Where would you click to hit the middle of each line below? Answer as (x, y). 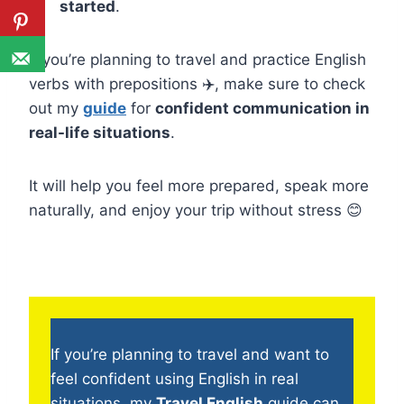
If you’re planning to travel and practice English (197, 60)
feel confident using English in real (174, 379)
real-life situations (100, 133)
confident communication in (262, 109)
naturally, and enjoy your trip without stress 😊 (196, 211)
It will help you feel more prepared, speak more (199, 186)
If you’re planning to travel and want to (190, 355)
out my (56, 109)
